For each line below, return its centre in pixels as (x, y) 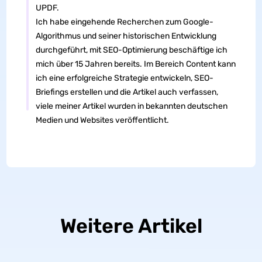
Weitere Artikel (131, 226)
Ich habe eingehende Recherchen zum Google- (124, 22)
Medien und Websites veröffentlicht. (102, 120)
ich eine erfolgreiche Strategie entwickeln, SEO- (124, 78)
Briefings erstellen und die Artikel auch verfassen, (127, 92)
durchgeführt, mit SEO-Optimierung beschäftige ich (131, 50)
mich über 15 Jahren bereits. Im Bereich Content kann (135, 64)
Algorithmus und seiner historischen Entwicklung (126, 36)
